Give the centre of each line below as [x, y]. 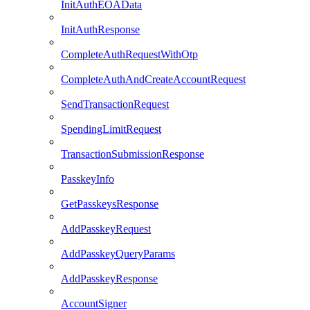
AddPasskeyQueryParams [118, 254]
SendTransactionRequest [115, 104]
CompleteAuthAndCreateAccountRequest [153, 80]
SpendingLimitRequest [111, 129]
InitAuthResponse [100, 30]
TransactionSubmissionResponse [133, 154]
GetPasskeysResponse [110, 204]
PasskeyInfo [88, 179]
